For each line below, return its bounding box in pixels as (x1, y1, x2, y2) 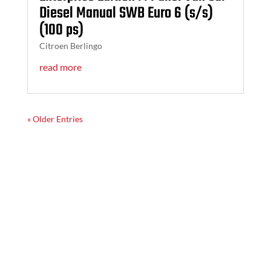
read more (39, 60, 82, 73)
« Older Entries (27, 113, 83, 124)
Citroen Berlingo (39, 40, 102, 51)
